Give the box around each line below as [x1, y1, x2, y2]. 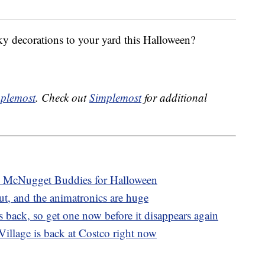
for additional [141, 89, 207, 105]
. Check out [35, 89, 89, 105]
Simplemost [89, 89, 141, 105]
